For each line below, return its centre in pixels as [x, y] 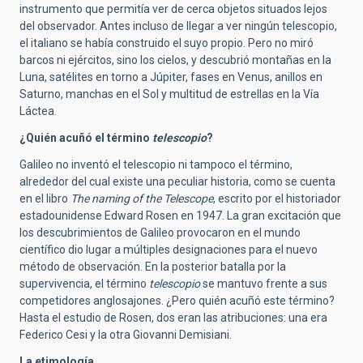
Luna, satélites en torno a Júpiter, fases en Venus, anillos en [171, 77]
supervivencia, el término [84, 283]
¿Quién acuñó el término [86, 137]
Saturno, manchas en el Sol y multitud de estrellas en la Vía [169, 94]
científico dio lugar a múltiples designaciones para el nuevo [169, 249]
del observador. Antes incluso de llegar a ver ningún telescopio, [178, 26]
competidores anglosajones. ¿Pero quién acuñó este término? [177, 300]
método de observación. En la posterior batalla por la [153, 266]
